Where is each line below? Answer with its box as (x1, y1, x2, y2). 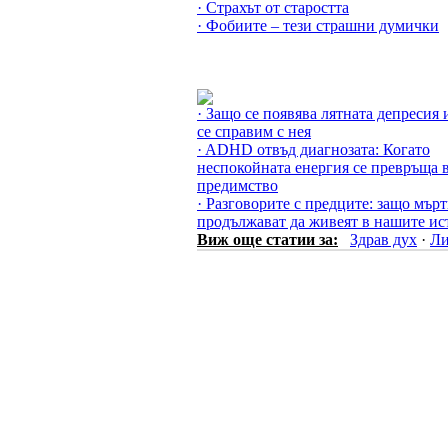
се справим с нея (197, 123, 311, 140)
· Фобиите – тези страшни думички (197, 17, 439, 34)
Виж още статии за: (197, 231, 338, 248)
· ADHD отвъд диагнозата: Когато (197, 141, 430, 158)
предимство (197, 177, 278, 194)
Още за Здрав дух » (197, 71, 328, 88)
